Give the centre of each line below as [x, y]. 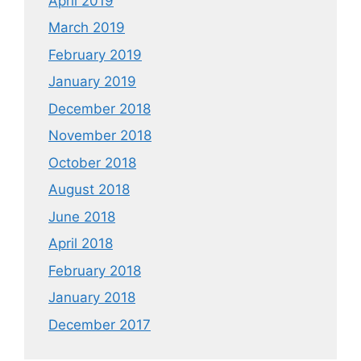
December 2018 [100, 108]
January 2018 [92, 298]
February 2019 [95, 54]
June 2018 [82, 216]
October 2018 [92, 162]
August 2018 [89, 190]
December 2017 [100, 324]
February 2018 [95, 270]
